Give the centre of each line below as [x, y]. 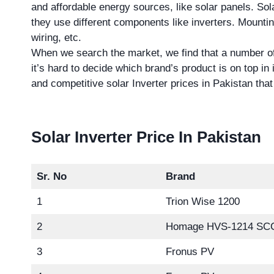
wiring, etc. [56, 38]
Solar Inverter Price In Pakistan [146, 137]
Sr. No [51, 177]
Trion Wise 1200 [202, 202]
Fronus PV [190, 252]
